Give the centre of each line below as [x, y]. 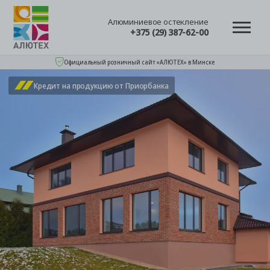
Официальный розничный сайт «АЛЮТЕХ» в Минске [139, 62]
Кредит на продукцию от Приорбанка [101, 85]
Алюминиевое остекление [158, 22]
